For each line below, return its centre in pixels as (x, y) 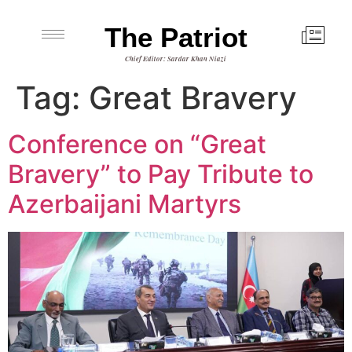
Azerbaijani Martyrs (125, 204)
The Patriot (176, 37)
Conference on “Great (137, 144)
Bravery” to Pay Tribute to (161, 174)
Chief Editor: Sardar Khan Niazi (176, 59)
